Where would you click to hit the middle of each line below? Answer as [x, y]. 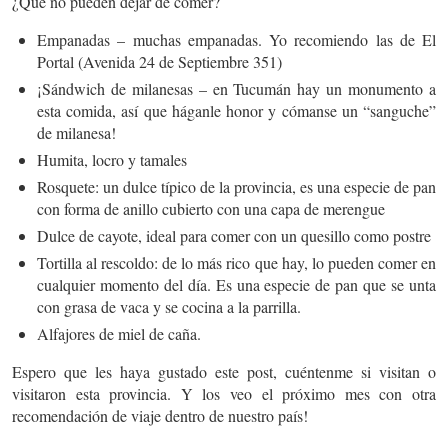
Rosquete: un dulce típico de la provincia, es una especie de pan [236, 186]
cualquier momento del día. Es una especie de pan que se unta [236, 284]
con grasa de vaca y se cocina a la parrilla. [169, 306]
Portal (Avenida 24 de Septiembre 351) [159, 61]
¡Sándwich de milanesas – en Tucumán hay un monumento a [236, 88]
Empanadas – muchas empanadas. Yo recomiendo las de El [236, 39]
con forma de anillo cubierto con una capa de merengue [211, 208]
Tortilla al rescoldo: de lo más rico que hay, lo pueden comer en [236, 262]
